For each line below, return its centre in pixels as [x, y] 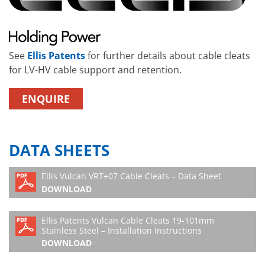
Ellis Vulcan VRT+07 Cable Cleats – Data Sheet [131, 176]
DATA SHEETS [59, 151]
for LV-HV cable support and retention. [95, 70]
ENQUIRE [46, 99]
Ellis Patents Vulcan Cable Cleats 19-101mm [128, 220]
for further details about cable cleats [168, 55]
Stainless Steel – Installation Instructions [122, 230]
